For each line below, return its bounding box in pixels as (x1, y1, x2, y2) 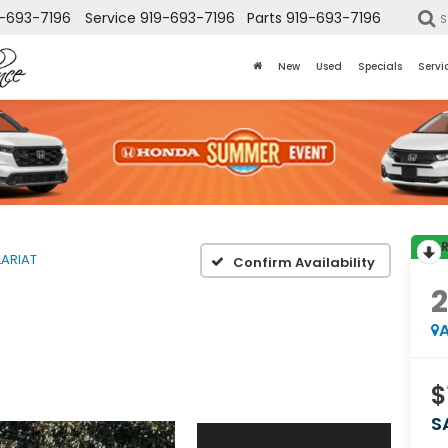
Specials (358, 59, 402, 75)
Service (85, 8, 136, 29)
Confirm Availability (233, 252, 375, 272)
